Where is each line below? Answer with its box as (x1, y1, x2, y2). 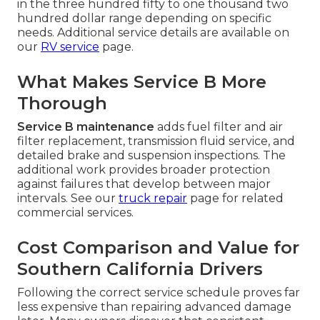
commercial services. (17, 206, 134, 220)
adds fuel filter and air (154, 120, 283, 134)
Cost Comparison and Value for (17, 237, 299, 259)
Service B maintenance (17, 120, 154, 134)
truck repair (119, 191, 187, 206)
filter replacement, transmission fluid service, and (17, 134, 295, 149)
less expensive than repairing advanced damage (17, 300, 291, 314)
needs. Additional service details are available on (17, 26, 289, 40)
